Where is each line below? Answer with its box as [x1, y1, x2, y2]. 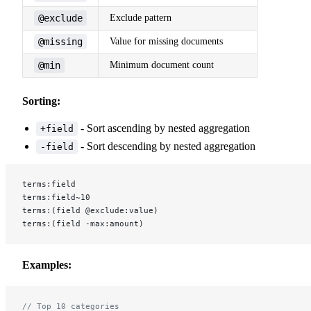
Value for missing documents [110, 35, 223, 47]
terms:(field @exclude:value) [22, 205, 158, 215]
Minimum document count [110, 59, 214, 70]
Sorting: [22, 94, 60, 107]
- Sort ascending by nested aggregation [78, 121, 250, 134]
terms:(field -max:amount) [22, 218, 144, 228]
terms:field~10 [22, 192, 90, 202]
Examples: [22, 258, 72, 271]
